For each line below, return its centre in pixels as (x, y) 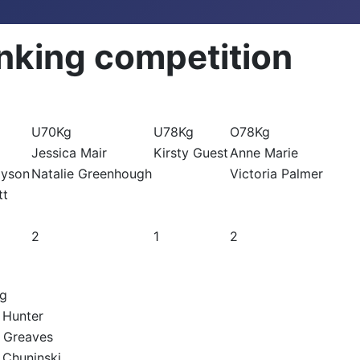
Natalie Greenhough (92, 174)
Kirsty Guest (191, 153)
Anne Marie (264, 153)
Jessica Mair (69, 153)
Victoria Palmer (276, 174)
